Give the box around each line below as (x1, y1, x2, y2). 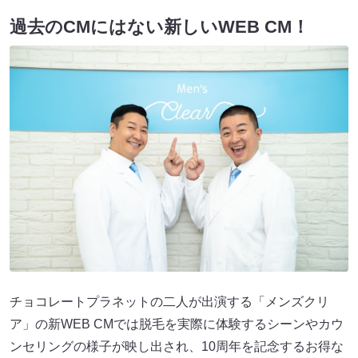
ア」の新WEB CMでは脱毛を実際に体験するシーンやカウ (10, 317, 344, 332)
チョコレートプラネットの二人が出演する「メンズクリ (10, 295, 329, 309)
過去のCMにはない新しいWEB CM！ (10, 17, 309, 38)
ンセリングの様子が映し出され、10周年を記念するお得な (10, 340, 344, 354)
